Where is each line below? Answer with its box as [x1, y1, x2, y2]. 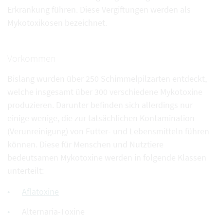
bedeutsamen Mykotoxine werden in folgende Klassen [7, 152, 208, 163]
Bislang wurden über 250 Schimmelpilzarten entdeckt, [7, 73, 207, 84]
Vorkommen [7, 52, 56, 64]
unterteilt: [7, 165, 44, 176]
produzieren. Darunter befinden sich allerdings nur [7, 99, 193, 110]
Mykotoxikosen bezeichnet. [7, 17, 111, 28]
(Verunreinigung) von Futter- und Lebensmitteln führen [7, 126, 209, 137]
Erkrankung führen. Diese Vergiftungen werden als [7, 4, 191, 15]
